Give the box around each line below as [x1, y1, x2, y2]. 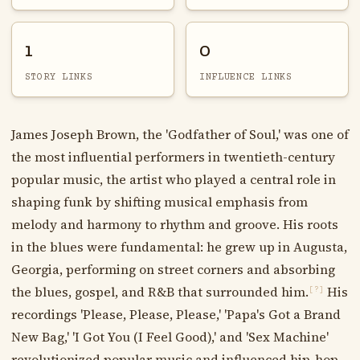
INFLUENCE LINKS [198, 71, 292, 83]
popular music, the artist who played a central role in [10, 170, 336, 188]
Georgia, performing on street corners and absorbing [10, 260, 335, 278]
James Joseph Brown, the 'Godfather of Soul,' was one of [10, 125, 349, 143]
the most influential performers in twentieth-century [10, 147, 335, 166]
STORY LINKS [24, 71, 93, 83]
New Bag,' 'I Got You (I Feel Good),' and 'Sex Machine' [10, 327, 329, 346]
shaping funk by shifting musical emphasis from [10, 192, 308, 211]
